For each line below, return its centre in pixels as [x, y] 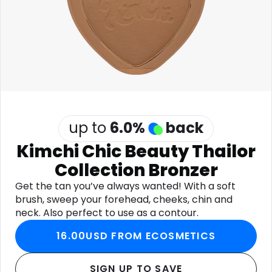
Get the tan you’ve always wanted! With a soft [125, 186]
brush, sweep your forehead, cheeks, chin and [124, 199]
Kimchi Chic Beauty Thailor [136, 151]
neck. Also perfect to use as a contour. [107, 213]
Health [155, 7]
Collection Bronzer [136, 170]
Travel [32, 35]
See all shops [172, 35]
